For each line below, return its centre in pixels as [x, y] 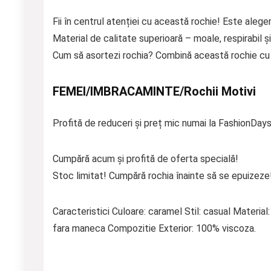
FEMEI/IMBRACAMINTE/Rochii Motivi [154, 91]
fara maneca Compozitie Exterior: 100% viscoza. [154, 228]
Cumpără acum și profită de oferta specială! [145, 159]
